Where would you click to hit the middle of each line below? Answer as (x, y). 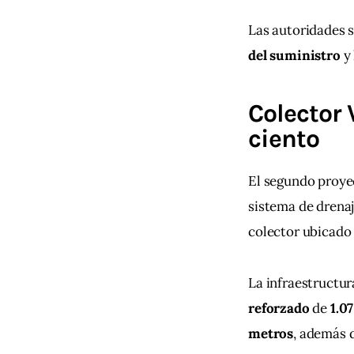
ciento (284, 139)
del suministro (294, 56)
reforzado (279, 308)
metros (271, 333)
